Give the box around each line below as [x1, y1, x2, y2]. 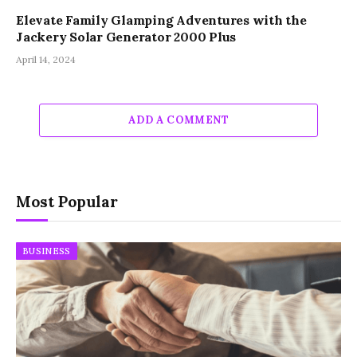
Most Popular [16, 192, 118, 212]
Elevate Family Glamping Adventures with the [16, 12, 307, 29]
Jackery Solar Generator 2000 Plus [16, 29, 237, 45]
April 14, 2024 [16, 53, 76, 66]
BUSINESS [22, 245, 71, 257]
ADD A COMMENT [127, 113, 229, 127]
